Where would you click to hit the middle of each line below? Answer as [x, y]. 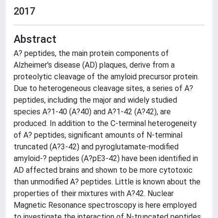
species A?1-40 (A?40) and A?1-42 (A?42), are [92, 112]
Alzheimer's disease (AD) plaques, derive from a [94, 65]
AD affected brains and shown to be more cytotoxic [103, 170]
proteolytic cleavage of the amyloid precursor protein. [106, 77]
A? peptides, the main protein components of [91, 53]
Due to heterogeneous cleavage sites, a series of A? [103, 88]
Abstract [35, 39]
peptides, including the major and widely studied [95, 100]
